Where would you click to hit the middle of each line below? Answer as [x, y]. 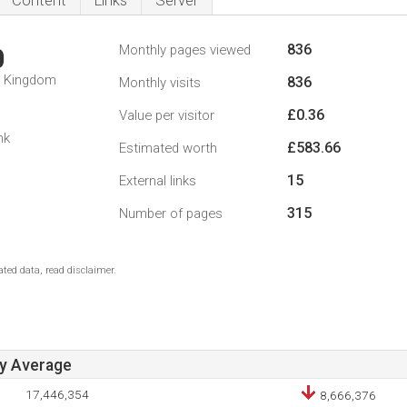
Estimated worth [168, 148]
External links [158, 181]
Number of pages [171, 213]
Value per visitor [167, 115]
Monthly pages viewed [185, 50]
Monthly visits [160, 83]
